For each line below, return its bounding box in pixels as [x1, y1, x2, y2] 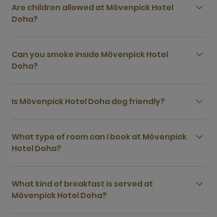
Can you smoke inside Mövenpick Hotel [12, 49, 168, 60]
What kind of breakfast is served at [12, 178, 153, 189]
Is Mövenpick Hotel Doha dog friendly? [12, 96, 165, 107]
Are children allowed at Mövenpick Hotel [12, 2, 173, 13]
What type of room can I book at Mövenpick [12, 131, 186, 142]
